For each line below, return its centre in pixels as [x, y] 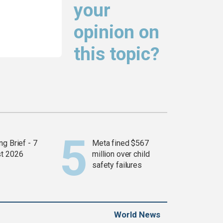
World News [137, 215]
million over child [121, 154]
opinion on [116, 32]
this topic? [117, 54]
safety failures [117, 165]
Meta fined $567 [120, 143]
